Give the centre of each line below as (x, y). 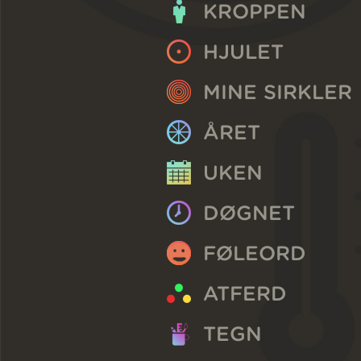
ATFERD (245, 293)
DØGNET (249, 213)
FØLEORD (255, 253)
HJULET (243, 52)
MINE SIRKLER (278, 92)
